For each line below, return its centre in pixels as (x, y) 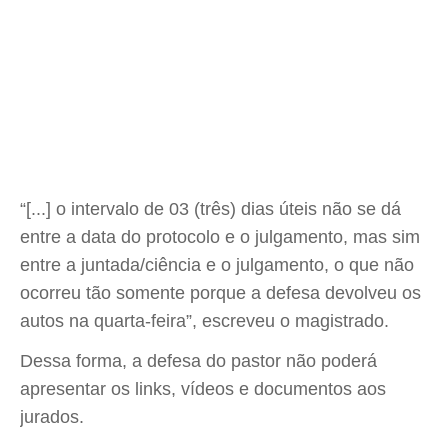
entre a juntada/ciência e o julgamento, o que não (217, 265)
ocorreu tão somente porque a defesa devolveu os (220, 293)
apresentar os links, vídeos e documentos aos (203, 389)
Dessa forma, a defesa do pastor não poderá (198, 361)
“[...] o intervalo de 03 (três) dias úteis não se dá (210, 209)
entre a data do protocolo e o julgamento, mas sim (220, 237)
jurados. (52, 417)
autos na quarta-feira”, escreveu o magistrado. (204, 321)
